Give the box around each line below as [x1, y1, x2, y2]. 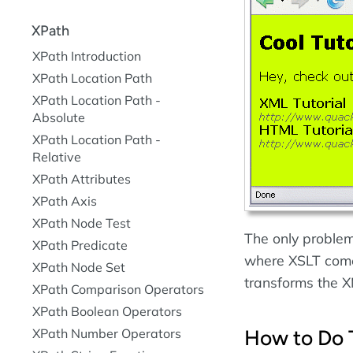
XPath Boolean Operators [32, 303, 182, 320]
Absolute [32, 110, 85, 126]
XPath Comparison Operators [32, 281, 204, 298]
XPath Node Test [32, 215, 131, 232]
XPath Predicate [32, 237, 128, 254]
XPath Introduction [32, 48, 141, 65]
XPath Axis [32, 193, 97, 210]
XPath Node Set [32, 259, 125, 276]
